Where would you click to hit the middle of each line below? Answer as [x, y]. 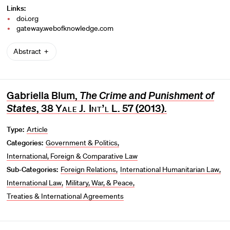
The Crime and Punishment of [147, 95]
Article [37, 130]
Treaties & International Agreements [65, 196]
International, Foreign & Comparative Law [72, 156]
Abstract [28, 52]
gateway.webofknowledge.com [65, 28]
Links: [16, 8]
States [21, 108]
